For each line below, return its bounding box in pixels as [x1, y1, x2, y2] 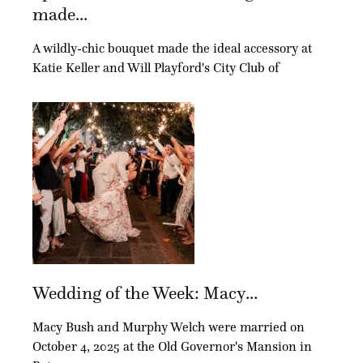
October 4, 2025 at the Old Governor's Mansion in [32, 338, 312, 354]
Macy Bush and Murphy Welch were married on [32, 318, 305, 335]
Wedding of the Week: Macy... [32, 281, 258, 304]
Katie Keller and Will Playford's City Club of [32, 59, 280, 75]
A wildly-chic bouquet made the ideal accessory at [32, 40, 312, 56]
